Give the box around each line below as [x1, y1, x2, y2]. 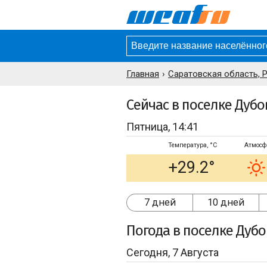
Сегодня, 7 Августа [126, 246, 219, 259]
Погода [126, 222, 173, 239]
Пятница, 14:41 [126, 120, 198, 133]
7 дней [144, 197, 176, 208]
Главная [126, 69, 159, 79]
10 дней [207, 197, 244, 208]
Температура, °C [168, 141, 217, 149]
